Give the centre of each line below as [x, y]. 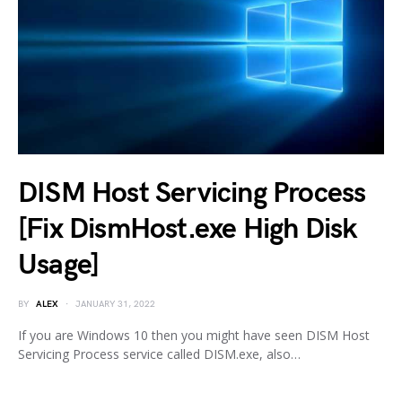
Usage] [59, 266]
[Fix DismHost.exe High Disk [188, 230]
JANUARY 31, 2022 [115, 305]
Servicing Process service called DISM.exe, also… [159, 354]
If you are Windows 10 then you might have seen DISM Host [194, 336]
